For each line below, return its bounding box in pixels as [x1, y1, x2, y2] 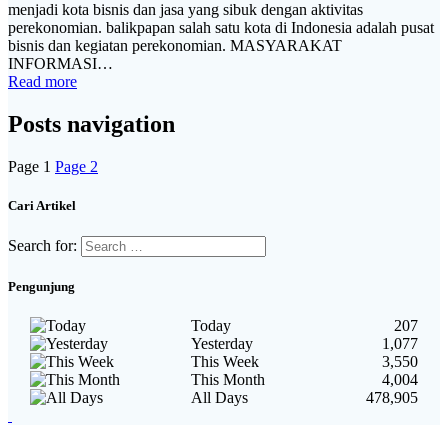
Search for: [8, 236, 77, 254]
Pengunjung [8, 279, 75, 295]
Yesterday [191, 335, 253, 353]
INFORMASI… [8, 54, 113, 72]
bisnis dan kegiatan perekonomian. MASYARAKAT [8, 36, 342, 54]
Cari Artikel [8, 197, 76, 213]
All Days [191, 389, 248, 407]
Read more [8, 72, 77, 90]
